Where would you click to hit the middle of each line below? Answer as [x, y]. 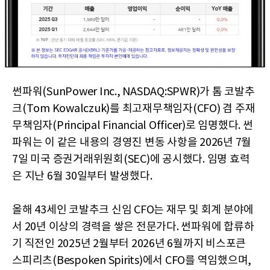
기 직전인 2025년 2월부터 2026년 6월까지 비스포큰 [129, 243]
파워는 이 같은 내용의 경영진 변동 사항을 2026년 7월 [132, 142]
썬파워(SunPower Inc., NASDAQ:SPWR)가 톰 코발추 [133, 92]
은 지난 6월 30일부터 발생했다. [82, 176]
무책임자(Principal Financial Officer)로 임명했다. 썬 [133, 125]
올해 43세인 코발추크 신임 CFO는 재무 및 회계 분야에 [133, 210]
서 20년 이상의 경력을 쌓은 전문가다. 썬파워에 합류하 [133, 227]
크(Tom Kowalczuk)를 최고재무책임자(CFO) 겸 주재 [134, 108]
